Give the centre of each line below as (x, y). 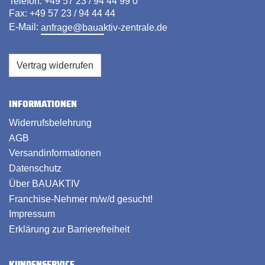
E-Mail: (25, 27)
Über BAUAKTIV (44, 183)
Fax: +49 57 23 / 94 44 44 (62, 14)
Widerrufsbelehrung (50, 122)
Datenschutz (35, 169)
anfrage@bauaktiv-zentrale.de (104, 27)
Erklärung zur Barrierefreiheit (69, 230)
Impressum (32, 214)
